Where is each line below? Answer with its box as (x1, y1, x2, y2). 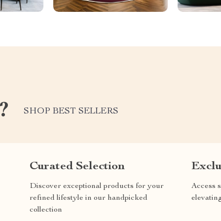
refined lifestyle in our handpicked (30, 194, 147, 202)
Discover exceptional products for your (30, 182, 164, 190)
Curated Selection (30, 160, 125, 173)
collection (30, 206, 62, 214)
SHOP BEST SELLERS (24, 107, 118, 116)
